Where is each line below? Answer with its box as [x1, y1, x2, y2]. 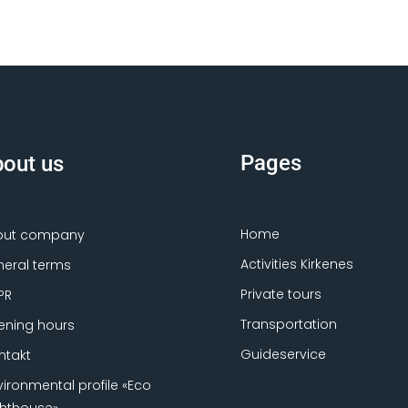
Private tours [240, 284, 322, 303]
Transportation [240, 314, 338, 333]
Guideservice [240, 344, 327, 363]
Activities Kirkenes [240, 254, 354, 273]
